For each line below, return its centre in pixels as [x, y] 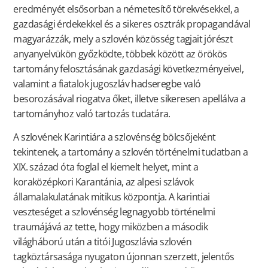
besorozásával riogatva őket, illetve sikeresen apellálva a [130, 98]
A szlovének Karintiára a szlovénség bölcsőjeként [115, 137]
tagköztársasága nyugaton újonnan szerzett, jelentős [124, 257]
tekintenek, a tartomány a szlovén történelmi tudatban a [131, 152]
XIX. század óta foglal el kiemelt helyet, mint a [106, 167]
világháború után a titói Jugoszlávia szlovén [102, 242]
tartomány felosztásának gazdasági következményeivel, [129, 68]
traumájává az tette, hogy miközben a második [110, 227]
